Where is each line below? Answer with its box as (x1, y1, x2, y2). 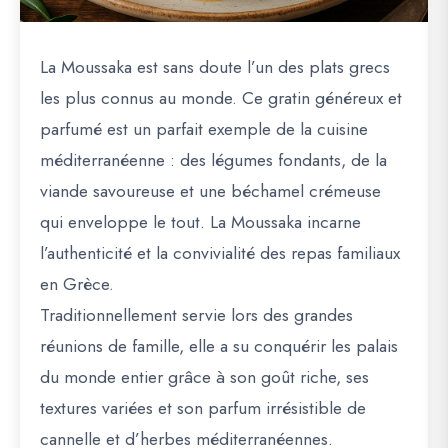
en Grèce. (40, 271, 114, 297)
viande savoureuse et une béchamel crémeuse (40, 178, 381, 204)
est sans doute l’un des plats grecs (132, 54, 390, 80)
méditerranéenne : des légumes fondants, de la (40, 147, 387, 173)
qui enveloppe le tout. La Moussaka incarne (40, 209, 361, 235)
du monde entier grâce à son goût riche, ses (40, 364, 369, 390)
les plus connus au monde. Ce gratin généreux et (40, 85, 402, 111)
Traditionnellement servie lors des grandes (40, 302, 353, 328)
